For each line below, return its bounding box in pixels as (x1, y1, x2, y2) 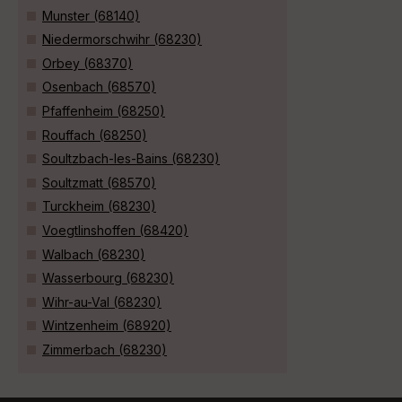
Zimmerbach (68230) (42, 341, 167, 357)
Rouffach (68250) (42, 127, 147, 143)
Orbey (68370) (42, 55, 133, 71)
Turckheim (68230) (42, 198, 156, 214)
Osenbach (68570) (42, 79, 156, 95)
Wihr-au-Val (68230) (42, 293, 162, 310)
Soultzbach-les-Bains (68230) (42, 151, 220, 167)
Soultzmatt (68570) (42, 174, 156, 190)
